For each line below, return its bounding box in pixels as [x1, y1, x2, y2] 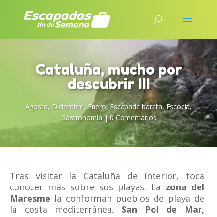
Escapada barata [110, 102, 162, 111]
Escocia [166, 102, 190, 111]
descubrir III [67, 75, 150, 93]
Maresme [10, 192, 50, 204]
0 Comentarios [109, 113, 156, 122]
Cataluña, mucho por [35, 61, 182, 78]
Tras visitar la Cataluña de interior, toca [10, 170, 204, 182]
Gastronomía [61, 113, 102, 122]
